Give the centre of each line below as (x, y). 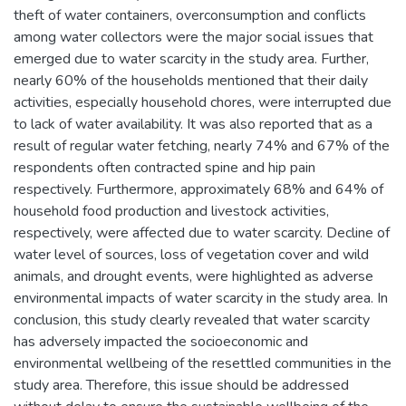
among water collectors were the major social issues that (193, 37)
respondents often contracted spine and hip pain (164, 167)
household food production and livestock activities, (171, 211)
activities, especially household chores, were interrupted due (203, 102)
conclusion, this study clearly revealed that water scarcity (192, 319)
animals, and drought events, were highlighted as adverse (193, 276)
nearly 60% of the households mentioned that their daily (191, 80)
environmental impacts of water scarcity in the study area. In (201, 298)
